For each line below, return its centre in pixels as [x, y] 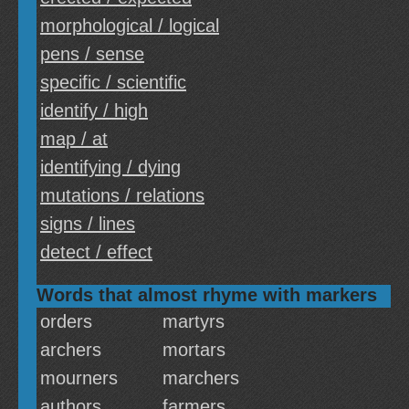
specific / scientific [113, 82]
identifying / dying [110, 167]
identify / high [94, 110]
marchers [201, 378]
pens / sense [92, 54]
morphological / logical [130, 26]
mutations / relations [122, 195]
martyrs [194, 321]
